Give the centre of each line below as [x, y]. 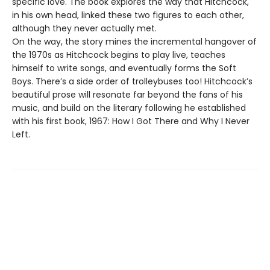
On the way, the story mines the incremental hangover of [134, 41]
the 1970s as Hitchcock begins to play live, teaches [119, 55]
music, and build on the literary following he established [129, 108]
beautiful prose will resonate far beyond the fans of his [127, 94]
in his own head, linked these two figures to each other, [128, 15]
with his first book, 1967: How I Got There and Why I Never [131, 121]
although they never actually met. [84, 28]
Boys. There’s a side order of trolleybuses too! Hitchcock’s [132, 81]
